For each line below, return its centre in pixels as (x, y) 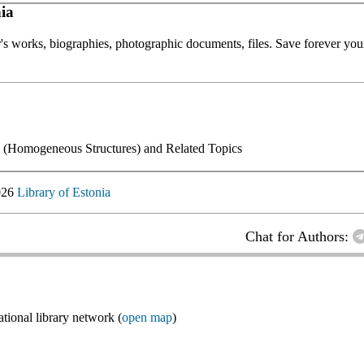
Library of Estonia (64, 192)
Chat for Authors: (299, 236)
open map (147, 317)
